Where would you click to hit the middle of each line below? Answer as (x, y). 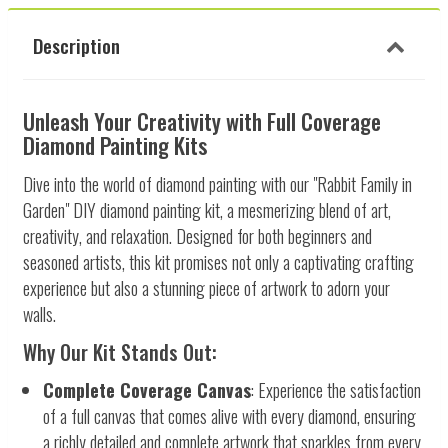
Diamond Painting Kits (115, 144)
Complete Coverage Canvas (147, 389)
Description (76, 44)
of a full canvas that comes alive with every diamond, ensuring (229, 415)
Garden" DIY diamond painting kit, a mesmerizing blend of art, (207, 209)
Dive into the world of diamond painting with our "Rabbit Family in (217, 183)
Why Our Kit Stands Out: (120, 351)
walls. (39, 313)
